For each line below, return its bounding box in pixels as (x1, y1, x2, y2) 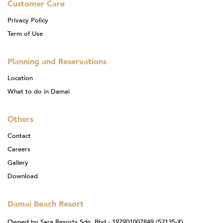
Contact (7, 131, 31, 140)
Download (7, 171, 38, 181)
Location (7, 73, 33, 83)
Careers (7, 144, 30, 154)
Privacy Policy (7, 15, 48, 25)
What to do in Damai (7, 87, 70, 96)
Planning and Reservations (7, 56, 107, 67)
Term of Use (7, 29, 43, 38)
